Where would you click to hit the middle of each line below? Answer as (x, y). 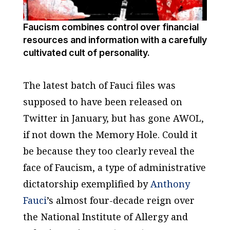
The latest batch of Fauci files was (99, 85)
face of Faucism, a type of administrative (114, 167)
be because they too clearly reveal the (109, 151)
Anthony (170, 184)
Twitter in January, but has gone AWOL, (113, 118)
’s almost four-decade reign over (120, 200)
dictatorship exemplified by (87, 184)
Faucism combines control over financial (111, 27)
